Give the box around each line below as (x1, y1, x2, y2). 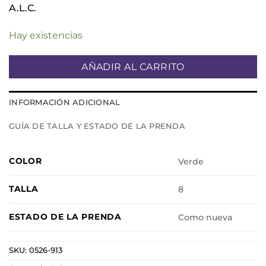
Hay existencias (9, 30, 83, 42)
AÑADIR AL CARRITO (81, 61, 185, 72)
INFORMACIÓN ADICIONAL (9, 97, 121, 107)
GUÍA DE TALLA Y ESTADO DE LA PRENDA (9, 121, 185, 131)
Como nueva (178, 211, 233, 223)
